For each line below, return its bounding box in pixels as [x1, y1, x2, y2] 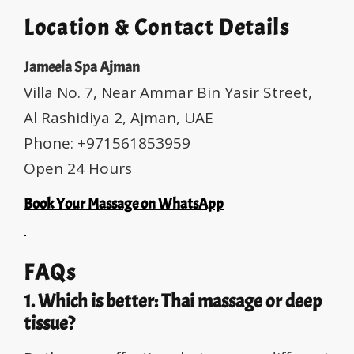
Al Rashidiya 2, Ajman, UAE [24, 107, 213, 129]
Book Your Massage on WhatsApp [24, 194, 224, 214]
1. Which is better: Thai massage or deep [24, 289, 322, 314]
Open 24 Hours [24, 158, 132, 179]
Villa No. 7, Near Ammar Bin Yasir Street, [24, 82, 312, 104]
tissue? [24, 311, 75, 336]
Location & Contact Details [24, 13, 290, 43]
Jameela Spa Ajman [24, 58, 140, 77]
